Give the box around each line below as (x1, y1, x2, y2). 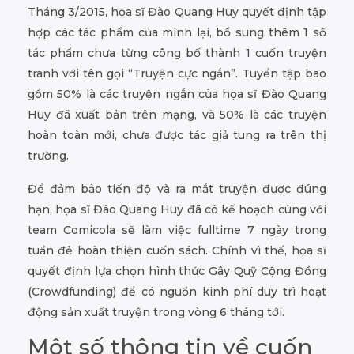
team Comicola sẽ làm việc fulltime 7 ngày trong (28, 223, 326, 238)
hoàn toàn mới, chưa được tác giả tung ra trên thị (28, 128, 326, 143)
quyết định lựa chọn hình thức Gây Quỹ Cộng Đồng (28, 264, 326, 279)
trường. (28, 149, 69, 164)
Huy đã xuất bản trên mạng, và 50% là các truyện (28, 107, 326, 122)
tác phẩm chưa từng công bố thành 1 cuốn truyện (28, 46, 326, 61)
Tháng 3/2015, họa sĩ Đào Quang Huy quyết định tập (28, 5, 326, 20)
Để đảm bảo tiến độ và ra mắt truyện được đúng (28, 182, 326, 197)
